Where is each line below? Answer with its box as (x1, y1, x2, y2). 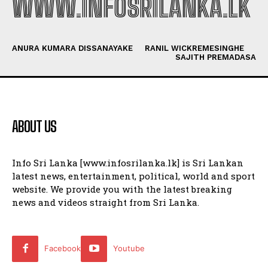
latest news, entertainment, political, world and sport (12, 169, 255, 182)
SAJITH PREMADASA (175, 52, 256, 62)
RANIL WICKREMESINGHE (145, 43, 244, 53)
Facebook (44, 243, 81, 253)
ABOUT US (12, 117, 56, 135)
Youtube (113, 243, 145, 253)
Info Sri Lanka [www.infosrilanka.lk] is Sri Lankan (12, 156, 243, 169)
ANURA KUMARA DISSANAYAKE (12, 43, 133, 53)
